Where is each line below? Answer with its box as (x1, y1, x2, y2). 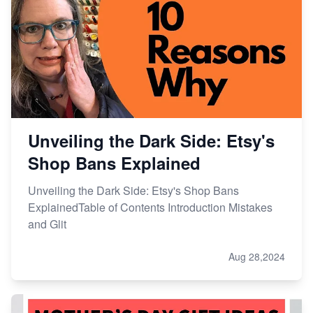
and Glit (28, 216, 66, 233)
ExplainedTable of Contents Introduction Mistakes (28, 199, 272, 216)
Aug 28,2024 (228, 249, 285, 264)
